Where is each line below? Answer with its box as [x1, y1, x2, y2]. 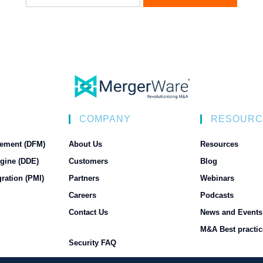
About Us [69, 139, 102, 149]
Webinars [200, 173, 234, 183]
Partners [69, 173, 99, 183]
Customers [69, 156, 108, 166]
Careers [69, 190, 96, 200]
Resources [200, 139, 238, 149]
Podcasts [200, 190, 234, 200]
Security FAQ [69, 238, 116, 247]
